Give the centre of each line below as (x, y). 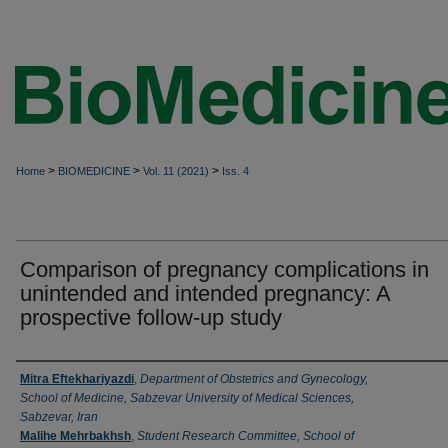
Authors (50, 378)
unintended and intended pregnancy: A (205, 293)
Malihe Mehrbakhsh (75, 435)
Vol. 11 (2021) (176, 171)
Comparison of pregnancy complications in (224, 269)
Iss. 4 (235, 171)
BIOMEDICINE (94, 171)
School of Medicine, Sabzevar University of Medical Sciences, (187, 397)
